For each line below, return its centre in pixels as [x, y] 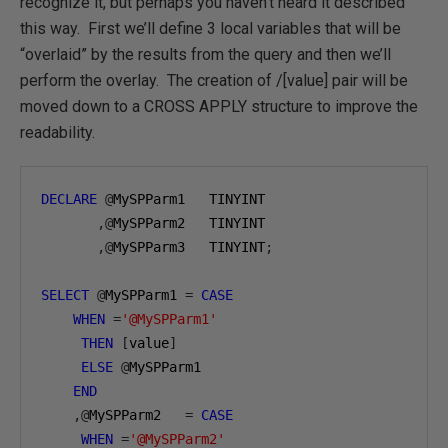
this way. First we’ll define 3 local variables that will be [210, 28]
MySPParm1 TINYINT [189, 199]
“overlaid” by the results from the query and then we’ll [205, 54]
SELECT [65, 295]
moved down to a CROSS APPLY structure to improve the [219, 106]
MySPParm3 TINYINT [189, 247]
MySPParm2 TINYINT [189, 223]
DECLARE [69, 199]
